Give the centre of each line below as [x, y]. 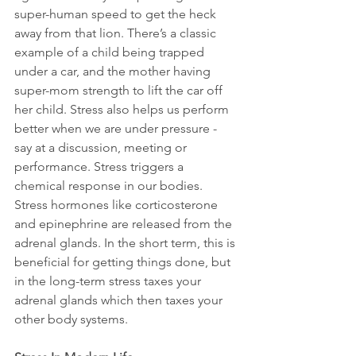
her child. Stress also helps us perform [123, 110]
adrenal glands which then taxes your [120, 300]
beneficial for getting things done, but [124, 262]
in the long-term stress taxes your [109, 281]
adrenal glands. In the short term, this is [126, 243]
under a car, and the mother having [114, 72]
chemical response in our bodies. [110, 186]
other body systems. [71, 319]
